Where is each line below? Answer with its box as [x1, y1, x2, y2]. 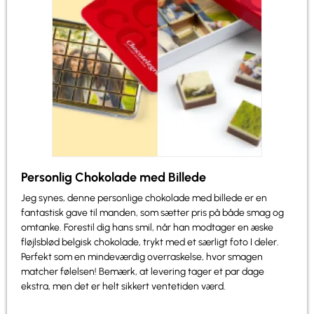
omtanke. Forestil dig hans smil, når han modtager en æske [21, 221, 273, 233]
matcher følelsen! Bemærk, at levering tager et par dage [21, 265, 264, 278]
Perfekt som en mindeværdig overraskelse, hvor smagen [21, 250, 263, 263]
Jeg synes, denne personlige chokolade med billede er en [21, 191, 267, 204]
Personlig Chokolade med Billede [21, 169, 206, 185]
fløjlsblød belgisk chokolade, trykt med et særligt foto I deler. [21, 235, 279, 248]
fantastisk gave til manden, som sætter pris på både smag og [21, 206, 284, 219]
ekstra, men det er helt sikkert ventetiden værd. [21, 280, 226, 292]
